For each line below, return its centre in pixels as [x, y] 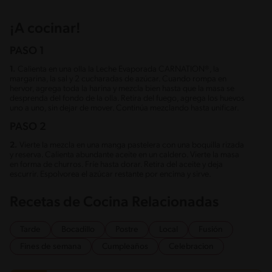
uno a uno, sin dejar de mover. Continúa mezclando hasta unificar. [124, 108]
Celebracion [191, 246]
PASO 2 [28, 127]
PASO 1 [27, 51]
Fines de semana [51, 246]
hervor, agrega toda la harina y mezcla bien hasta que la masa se [122, 89]
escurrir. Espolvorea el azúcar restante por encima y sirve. [110, 174]
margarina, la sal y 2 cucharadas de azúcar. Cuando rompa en [118, 79]
